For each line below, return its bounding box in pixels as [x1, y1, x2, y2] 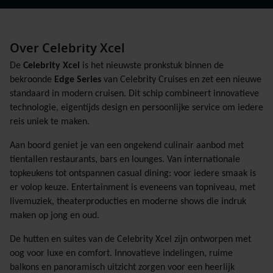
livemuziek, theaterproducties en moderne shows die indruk [10, 197, 246, 207]
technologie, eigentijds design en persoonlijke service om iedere [10, 103, 263, 113]
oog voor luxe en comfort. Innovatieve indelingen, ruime [10, 249, 233, 258]
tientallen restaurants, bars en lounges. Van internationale [10, 155, 240, 165]
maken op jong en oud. [10, 211, 99, 221]
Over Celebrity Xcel [10, 40, 125, 57]
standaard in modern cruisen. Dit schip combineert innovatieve [10, 89, 259, 99]
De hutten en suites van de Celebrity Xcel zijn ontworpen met [10, 235, 251, 244]
